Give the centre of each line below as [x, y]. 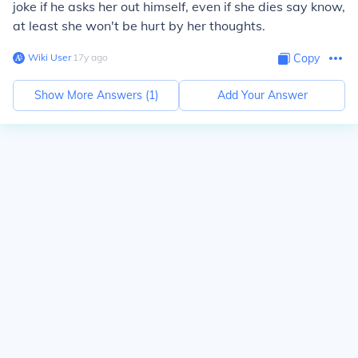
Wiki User [50, 57]
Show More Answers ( [91, 95]
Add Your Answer [262, 95]
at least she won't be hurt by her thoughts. [139, 26]
